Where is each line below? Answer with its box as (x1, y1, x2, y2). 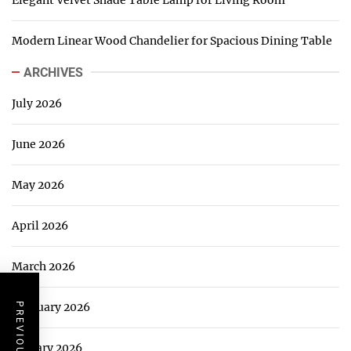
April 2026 (12, 218, 68, 233)
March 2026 (12, 259, 75, 273)
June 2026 (12, 136, 65, 151)
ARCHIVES (24, 64, 83, 80)
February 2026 (12, 299, 90, 314)
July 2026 (12, 96, 62, 110)
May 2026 (12, 177, 64, 192)
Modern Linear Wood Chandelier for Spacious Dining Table (12, 33, 332, 48)
